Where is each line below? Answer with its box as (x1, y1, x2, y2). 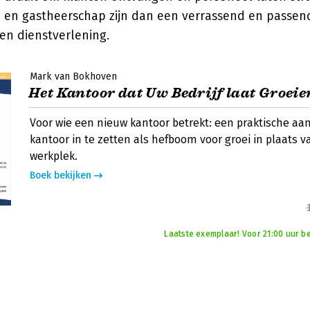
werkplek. (30, 149, 77, 163)
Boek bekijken (30, 170, 91, 181)
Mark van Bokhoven (30, 71, 117, 82)
